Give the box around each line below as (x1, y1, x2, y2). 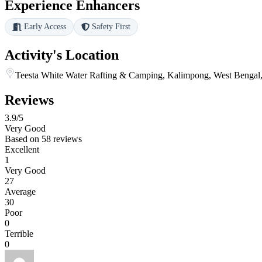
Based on (5, 134, 42, 144)
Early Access (24, 22, 66, 32)
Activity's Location (5, 47, 119, 63)
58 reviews (42, 134, 82, 144)
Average (5, 187, 36, 197)
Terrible (5, 229, 33, 239)
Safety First (92, 22, 130, 32)
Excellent (5, 144, 39, 155)
